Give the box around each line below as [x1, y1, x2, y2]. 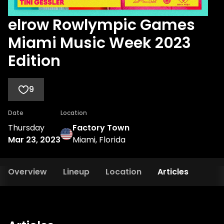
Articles [157, 166, 188, 177]
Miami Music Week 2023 [8, 32, 191, 53]
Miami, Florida [72, 134, 125, 145]
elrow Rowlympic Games [8, 14, 195, 35]
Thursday [8, 122, 44, 133]
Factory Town [72, 122, 129, 133]
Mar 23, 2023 [8, 134, 60, 145]
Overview [8, 166, 47, 177]
